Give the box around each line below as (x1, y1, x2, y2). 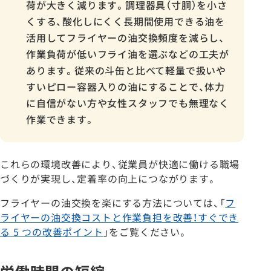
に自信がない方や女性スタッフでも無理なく (26, 96, 229, 111)
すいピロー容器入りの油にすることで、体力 (26, 79, 225, 94)
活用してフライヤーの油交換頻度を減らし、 (26, 30, 225, 45)
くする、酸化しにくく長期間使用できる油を (26, 14, 225, 29)
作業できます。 (26, 112, 95, 127)
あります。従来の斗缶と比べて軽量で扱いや (26, 63, 226, 78)
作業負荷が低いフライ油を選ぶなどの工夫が (26, 47, 229, 62)
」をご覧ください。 (103, 224, 188, 240)
